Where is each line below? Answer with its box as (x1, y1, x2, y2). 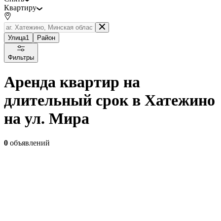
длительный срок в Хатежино (4, 91, 215, 110)
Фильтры (8, 53, 34, 61)
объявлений (8, 138, 50, 147)
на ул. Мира (4, 110, 89, 128)
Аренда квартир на (4, 73, 140, 91)
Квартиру (4, 3, 37, 12)
